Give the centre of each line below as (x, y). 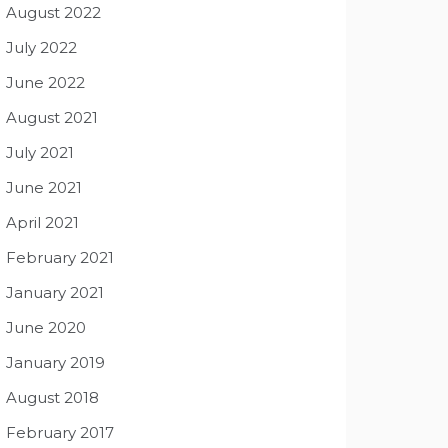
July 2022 (41, 47)
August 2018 (52, 397)
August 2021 (52, 117)
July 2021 (40, 152)
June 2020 (46, 327)
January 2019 (55, 362)
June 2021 (44, 187)
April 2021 (42, 222)
